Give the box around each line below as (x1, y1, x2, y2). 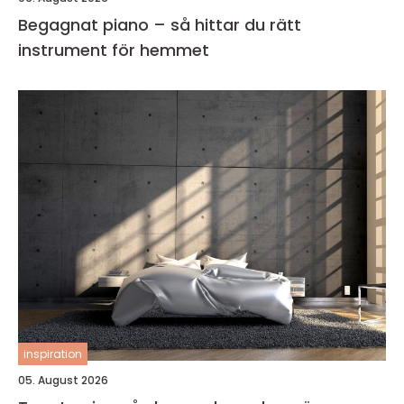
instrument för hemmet (18, 39, 209, 62)
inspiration (23, 346, 82, 363)
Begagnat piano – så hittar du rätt (18, 14, 301, 37)
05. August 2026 (18, 372, 108, 389)
